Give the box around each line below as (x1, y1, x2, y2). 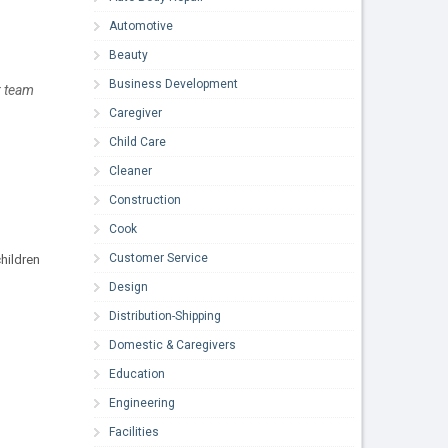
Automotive (109, 18, 174, 33)
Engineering (109, 395, 176, 410)
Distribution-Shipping (109, 308, 222, 323)
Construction (109, 192, 182, 207)
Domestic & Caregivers (109, 337, 237, 352)
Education (109, 366, 166, 381)
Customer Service (109, 250, 209, 265)
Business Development (109, 76, 239, 91)
